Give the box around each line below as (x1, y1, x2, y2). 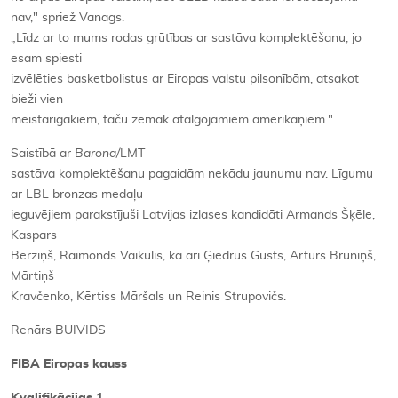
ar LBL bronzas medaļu (11, 188, 143, 201)
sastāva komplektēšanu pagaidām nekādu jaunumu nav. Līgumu (11, 168, 373, 180)
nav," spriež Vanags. (11, 12, 124, 24)
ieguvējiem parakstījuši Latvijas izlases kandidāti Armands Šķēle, (11, 209, 375, 221)
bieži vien (11, 93, 63, 106)
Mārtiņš (11, 270, 54, 283)
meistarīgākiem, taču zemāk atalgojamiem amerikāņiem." (11, 114, 333, 126)
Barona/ (75, 147, 120, 160)
